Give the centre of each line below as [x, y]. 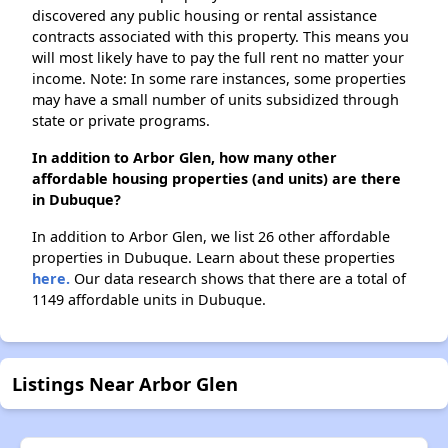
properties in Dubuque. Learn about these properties [213, 258]
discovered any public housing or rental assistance [204, 16]
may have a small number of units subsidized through [215, 100]
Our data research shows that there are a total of [238, 279]
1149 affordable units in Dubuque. [149, 300]
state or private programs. [121, 121]
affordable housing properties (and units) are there [216, 179]
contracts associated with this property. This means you [220, 37]
